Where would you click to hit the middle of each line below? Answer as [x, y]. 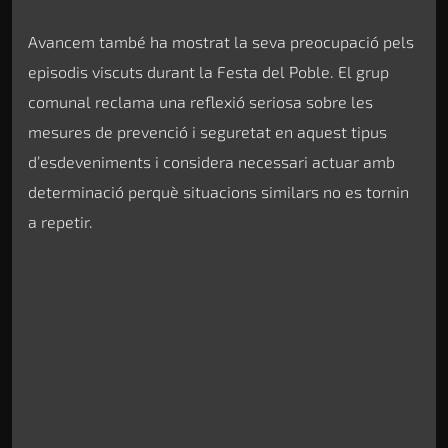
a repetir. [60, 222]
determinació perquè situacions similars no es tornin [218, 192]
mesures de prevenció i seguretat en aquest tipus [207, 132]
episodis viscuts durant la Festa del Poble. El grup [208, 72]
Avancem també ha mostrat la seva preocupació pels [221, 42]
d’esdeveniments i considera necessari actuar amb [211, 162]
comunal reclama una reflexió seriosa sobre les [200, 102]
